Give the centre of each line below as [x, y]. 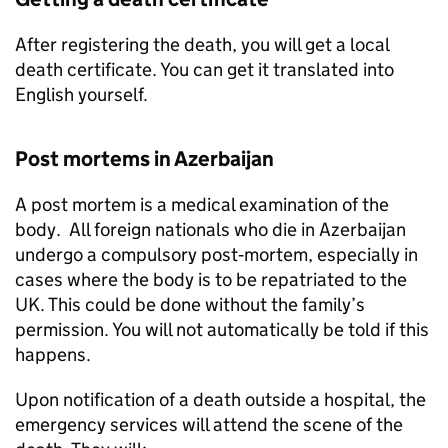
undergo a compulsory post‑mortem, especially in [216, 254]
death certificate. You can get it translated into [204, 69]
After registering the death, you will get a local [202, 44]
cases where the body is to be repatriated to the [211, 279]
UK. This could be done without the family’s [190, 304]
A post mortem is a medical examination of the [202, 204]
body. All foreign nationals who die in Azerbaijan [210, 229]
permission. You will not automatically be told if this [222, 329]
